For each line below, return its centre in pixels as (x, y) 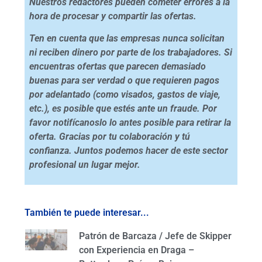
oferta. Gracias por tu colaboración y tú (109, 136)
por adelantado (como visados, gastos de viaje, (125, 94)
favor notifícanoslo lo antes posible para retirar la (130, 122)
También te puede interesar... (87, 212)
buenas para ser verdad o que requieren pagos (124, 80)
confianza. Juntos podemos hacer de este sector (128, 150)
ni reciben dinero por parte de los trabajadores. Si (130, 52)
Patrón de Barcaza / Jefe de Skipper (156, 236)
